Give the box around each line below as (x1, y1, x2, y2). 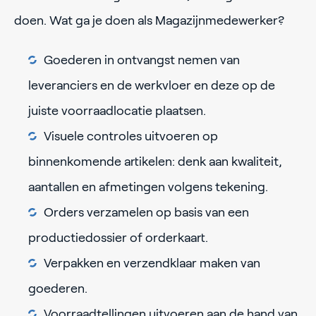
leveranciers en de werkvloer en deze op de (28, 78, 275, 93)
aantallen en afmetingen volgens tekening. (28, 180, 268, 195)
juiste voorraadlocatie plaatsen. (28, 104, 206, 119)
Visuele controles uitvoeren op (44, 129, 218, 144)
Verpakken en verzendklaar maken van (44, 256, 260, 271)
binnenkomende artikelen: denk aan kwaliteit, (28, 154, 282, 169)
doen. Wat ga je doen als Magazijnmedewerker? (14, 13, 284, 28)
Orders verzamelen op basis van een (44, 205, 249, 220)
